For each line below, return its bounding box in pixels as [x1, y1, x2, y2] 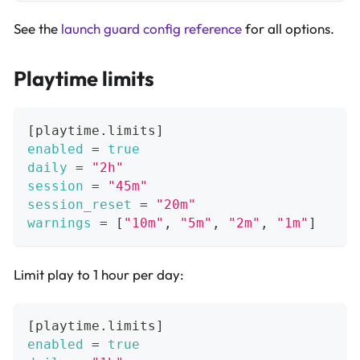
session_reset [27, 197, 132, 213]
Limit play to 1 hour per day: [14, 265, 184, 283]
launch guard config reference [61, 20, 242, 38]
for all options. [242, 20, 334, 38]
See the [14, 20, 61, 38]
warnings [27, 215, 92, 231]
